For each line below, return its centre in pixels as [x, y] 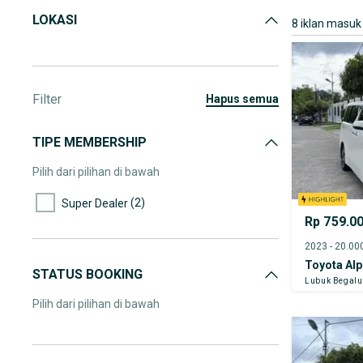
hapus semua [246, 99]
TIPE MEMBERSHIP [90, 142]
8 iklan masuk [327, 23]
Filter [47, 99]
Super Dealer [95, 203]
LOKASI [55, 20]
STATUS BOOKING [88, 274]
